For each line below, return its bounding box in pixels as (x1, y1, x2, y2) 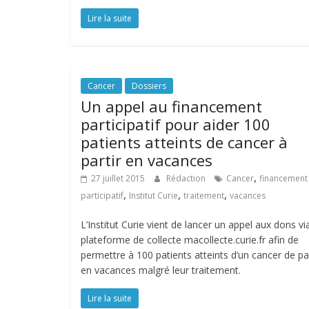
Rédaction (166, 172, 208, 184)
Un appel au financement (81, 96, 262, 117)
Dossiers (132, 80, 166, 92)
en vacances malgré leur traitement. (81, 263, 241, 277)
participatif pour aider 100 (81, 114, 270, 134)
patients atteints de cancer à (81, 132, 288, 152)
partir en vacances (81, 150, 212, 170)
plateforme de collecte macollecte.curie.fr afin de (81, 233, 299, 246)
